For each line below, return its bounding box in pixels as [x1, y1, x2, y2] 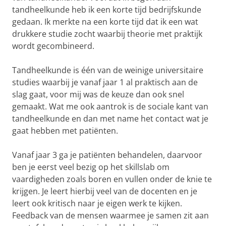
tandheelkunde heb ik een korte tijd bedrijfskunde [12, 4, 201, 15]
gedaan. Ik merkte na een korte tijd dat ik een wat [12, 16, 198, 27]
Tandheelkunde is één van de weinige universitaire [12, 65, 203, 76]
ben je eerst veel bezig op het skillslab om [12, 161, 169, 173]
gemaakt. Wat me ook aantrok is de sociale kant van [12, 101, 208, 112]
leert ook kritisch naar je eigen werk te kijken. [12, 198, 182, 209]
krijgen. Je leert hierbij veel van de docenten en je [12, 186, 197, 197]
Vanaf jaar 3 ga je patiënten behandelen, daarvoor [12, 149, 202, 160]
